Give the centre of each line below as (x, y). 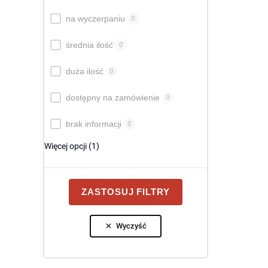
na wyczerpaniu (95, 18)
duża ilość (84, 71)
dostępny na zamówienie (112, 97)
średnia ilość (89, 45)
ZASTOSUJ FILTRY (126, 192)
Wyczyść (131, 226)
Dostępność (66, 13)
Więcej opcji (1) (71, 146)
